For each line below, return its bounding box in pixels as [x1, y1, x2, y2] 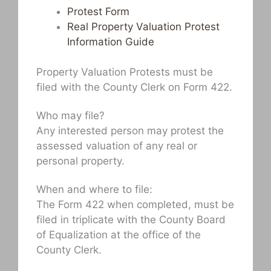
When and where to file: [36, 183, 152, 196]
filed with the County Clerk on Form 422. [36, 81, 232, 93]
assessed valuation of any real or [36, 140, 197, 152]
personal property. [36, 155, 125, 168]
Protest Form [67, 5, 129, 18]
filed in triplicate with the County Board [36, 214, 226, 226]
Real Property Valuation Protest [67, 20, 220, 33]
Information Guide [67, 35, 154, 48]
